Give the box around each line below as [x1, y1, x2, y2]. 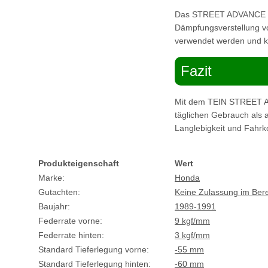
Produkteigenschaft [38, 159, 119, 169]
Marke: [38, 173, 65, 183]
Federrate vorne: [38, 216, 102, 226]
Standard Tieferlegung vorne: [38, 245, 149, 255]
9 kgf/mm [175, 216, 210, 226]
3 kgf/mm [175, 230, 210, 240]
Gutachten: [38, 187, 80, 197]
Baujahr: [38, 202, 70, 212]
